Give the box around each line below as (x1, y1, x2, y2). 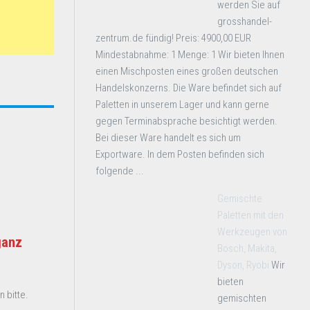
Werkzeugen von (217, 226, 287, 238)
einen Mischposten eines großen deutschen (95, 65, 278, 77)
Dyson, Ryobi (217, 259, 269, 271)
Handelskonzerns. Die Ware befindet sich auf (95, 82, 282, 94)
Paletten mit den (217, 209, 284, 221)
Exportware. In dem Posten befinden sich (95, 148, 264, 161)
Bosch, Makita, (217, 242, 277, 255)
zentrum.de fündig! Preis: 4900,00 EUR (95, 32, 251, 44)
